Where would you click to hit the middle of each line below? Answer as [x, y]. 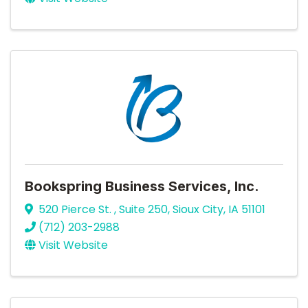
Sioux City [198, 210]
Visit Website [73, 245]
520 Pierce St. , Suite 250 [103, 210]
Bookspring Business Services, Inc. [142, 187]
